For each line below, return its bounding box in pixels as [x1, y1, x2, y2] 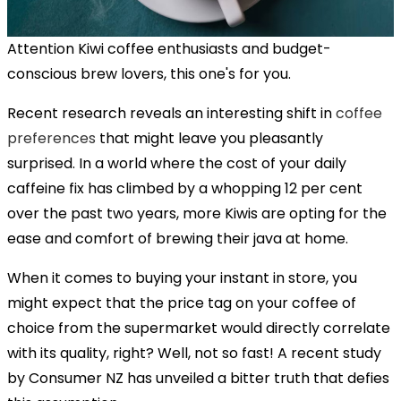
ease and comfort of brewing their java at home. [7, 227, 348, 249]
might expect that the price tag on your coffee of [7, 292, 356, 313]
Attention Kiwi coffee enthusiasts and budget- [7, 38, 331, 59]
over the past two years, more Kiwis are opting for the [7, 202, 387, 224]
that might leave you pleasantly [96, 127, 323, 149]
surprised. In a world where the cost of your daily [7, 152, 346, 174]
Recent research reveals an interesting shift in [7, 102, 336, 124]
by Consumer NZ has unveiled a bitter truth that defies [7, 367, 389, 388]
